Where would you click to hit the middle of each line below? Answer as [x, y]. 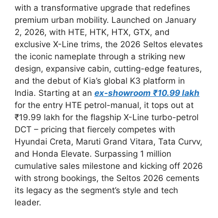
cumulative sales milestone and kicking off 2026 [109, 166]
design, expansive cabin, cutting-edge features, [108, 68]
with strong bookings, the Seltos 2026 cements [107, 178]
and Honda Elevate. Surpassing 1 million [93, 154]
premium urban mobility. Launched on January [105, 20]
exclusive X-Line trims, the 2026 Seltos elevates [109, 44]
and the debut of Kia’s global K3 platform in [100, 81]
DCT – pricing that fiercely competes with [95, 129]
